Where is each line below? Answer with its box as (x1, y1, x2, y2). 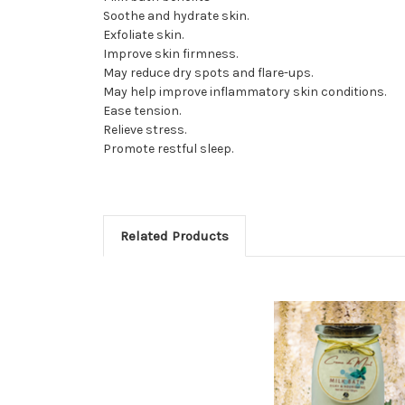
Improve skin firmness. (103, 45, 238, 61)
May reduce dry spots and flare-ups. (103, 64, 313, 80)
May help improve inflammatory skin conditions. (103, 83, 386, 99)
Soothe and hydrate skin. (103, 7, 249, 24)
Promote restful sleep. (103, 140, 233, 156)
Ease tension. (103, 102, 181, 118)
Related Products (119, 227, 229, 244)
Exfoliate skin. (103, 26, 184, 42)
